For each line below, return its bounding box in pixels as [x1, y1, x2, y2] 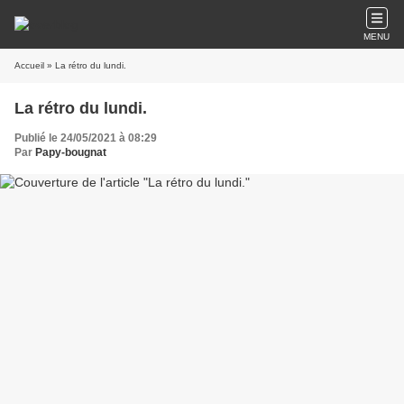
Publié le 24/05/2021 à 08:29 [14, 132, 157, 144]
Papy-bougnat [35, 146, 106, 159]
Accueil [14, 60, 44, 70]
